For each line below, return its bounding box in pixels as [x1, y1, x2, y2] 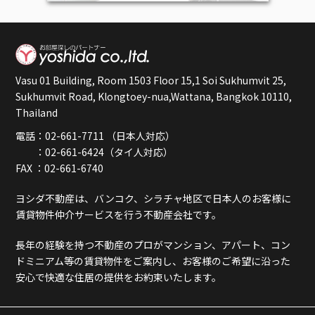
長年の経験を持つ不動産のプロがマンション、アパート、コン [15, 238, 291, 252]
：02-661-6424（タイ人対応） [15, 145, 174, 160]
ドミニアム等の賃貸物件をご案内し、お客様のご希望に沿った [15, 254, 291, 269]
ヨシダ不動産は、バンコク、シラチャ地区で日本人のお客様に [15, 191, 292, 206]
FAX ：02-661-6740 [15, 161, 104, 176]
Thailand [15, 105, 58, 120]
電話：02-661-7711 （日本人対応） [15, 129, 176, 143]
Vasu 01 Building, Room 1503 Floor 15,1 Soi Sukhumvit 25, [15, 73, 287, 88]
